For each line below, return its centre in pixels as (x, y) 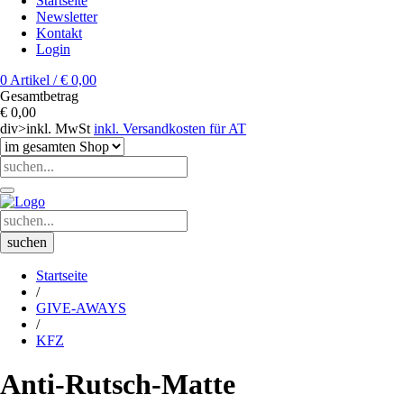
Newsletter (67, 17)
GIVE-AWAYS (81, 308)
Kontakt (59, 33)
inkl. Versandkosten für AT (170, 129)
